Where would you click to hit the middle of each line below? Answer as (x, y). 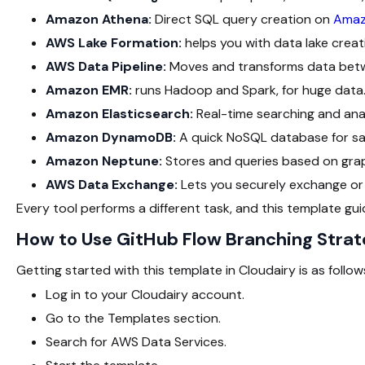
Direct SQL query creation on (244, 19)
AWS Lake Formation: (114, 42)
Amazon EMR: (90, 90)
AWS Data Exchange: (112, 184)
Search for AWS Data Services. (136, 341)
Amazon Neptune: (104, 161)
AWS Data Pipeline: (108, 66)
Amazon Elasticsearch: (119, 113)
